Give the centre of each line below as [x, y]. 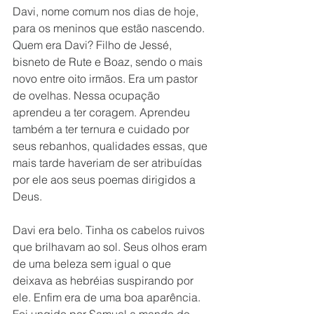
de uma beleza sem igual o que [93, 264]
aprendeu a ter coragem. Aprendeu [103, 112]
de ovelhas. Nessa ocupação [88, 95]
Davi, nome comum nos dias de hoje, [107, 11]
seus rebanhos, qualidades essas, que [111, 146]
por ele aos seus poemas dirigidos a [105, 179]
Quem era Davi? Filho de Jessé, [94, 45]
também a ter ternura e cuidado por [102, 129]
